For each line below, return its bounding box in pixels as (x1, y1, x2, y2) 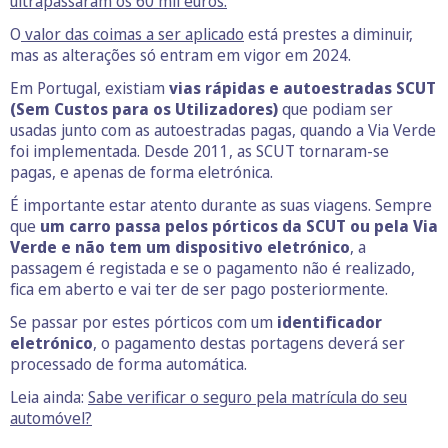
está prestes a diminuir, (244, 23, 413, 46)
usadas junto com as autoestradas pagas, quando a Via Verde (10, 119, 436, 142)
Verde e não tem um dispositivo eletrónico (10, 236, 350, 259)
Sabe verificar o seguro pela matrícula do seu (88, 386, 407, 409)
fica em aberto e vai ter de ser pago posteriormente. (10, 278, 388, 301)
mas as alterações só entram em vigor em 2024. (10, 44, 351, 67)
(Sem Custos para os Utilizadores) (10, 98, 278, 121)
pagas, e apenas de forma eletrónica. (10, 161, 273, 184)
